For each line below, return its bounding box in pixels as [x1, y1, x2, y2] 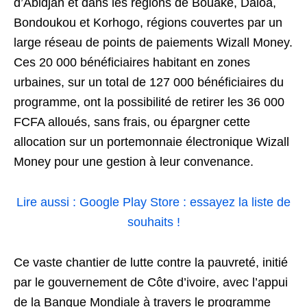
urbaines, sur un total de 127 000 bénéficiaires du [14, 75, 284, 89]
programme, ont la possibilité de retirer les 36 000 [14, 95, 284, 109]
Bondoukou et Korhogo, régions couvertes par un [14, 16, 282, 29]
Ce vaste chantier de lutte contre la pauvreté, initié [14, 256, 288, 269]
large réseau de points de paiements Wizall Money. [14, 36, 293, 49]
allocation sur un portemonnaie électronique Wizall [14, 135, 289, 149]
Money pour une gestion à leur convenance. [14, 155, 254, 169]
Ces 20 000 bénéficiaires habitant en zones [14, 56, 250, 69]
